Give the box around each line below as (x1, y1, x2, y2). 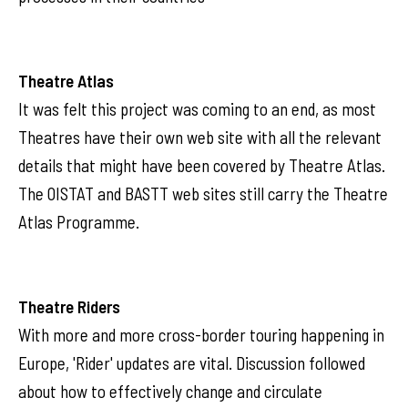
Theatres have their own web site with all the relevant (18, 127, 382, 148)
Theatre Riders (18, 296, 120, 317)
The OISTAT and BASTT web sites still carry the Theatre (18, 183, 388, 204)
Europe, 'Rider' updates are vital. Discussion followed (18, 352, 365, 373)
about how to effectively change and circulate (18, 381, 322, 402)
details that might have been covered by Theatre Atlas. (18, 155, 385, 176)
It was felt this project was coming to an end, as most (18, 98, 376, 119)
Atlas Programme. (18, 211, 139, 232)
